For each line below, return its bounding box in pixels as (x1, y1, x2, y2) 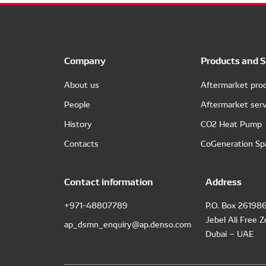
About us (64, 78, 99, 90)
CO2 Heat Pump (201, 118, 262, 129)
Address (205, 174, 242, 188)
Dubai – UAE (205, 227, 254, 239)
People (64, 98, 90, 110)
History (64, 118, 92, 129)
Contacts (64, 137, 99, 149)
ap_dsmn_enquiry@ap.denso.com (64, 218, 191, 230)
